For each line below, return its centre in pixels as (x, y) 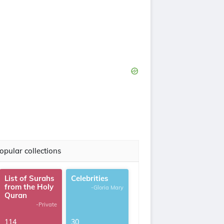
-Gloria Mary (107, 187)
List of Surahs (29, 178)
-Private (46, 204)
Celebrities (90, 178)
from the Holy (29, 187)
